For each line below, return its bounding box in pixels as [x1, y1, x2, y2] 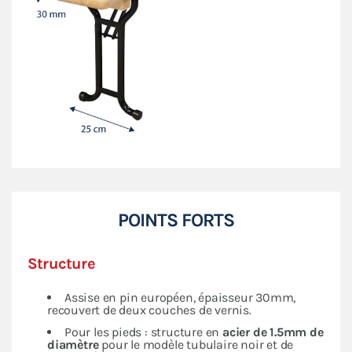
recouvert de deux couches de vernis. [47, 302, 251, 318]
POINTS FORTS [118, 209, 234, 232]
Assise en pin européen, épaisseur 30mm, [64, 290, 296, 306]
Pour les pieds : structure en [64, 324, 220, 340]
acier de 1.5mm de [219, 324, 324, 340]
